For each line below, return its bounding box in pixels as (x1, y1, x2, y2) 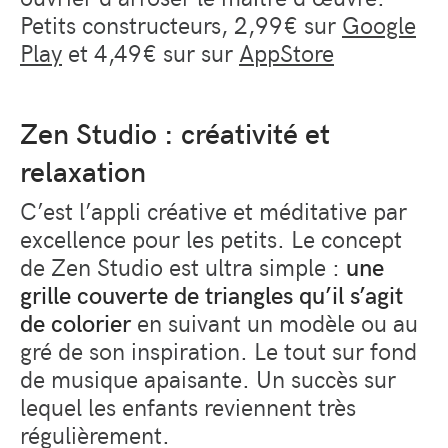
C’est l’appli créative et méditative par (20, 193, 407, 226)
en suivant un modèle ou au (131, 305, 418, 338)
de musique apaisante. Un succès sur (20, 361, 396, 394)
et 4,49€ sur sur (62, 35, 239, 68)
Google (342, 7, 416, 40)
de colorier (20, 305, 131, 338)
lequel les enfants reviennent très (20, 389, 356, 422)
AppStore (239, 35, 334, 68)
